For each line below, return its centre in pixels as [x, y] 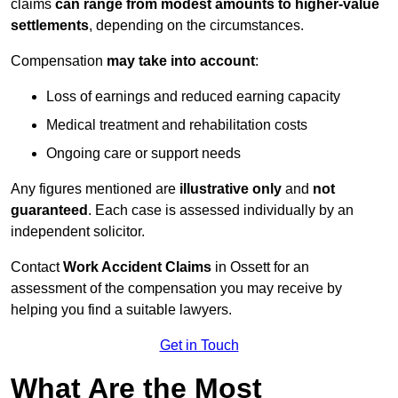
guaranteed [49, 211]
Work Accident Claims [139, 267]
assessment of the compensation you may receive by [176, 289]
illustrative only [231, 189]
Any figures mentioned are [95, 189]
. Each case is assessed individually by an [221, 211]
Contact [37, 267]
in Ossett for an [262, 267]
